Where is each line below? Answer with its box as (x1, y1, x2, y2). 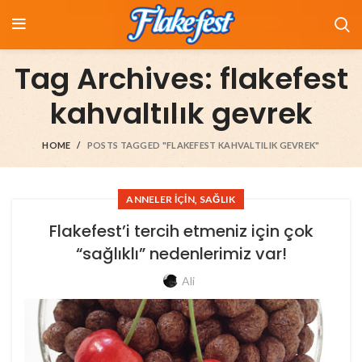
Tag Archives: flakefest (14, 58, 348, 99)
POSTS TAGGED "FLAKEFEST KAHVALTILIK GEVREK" (86, 140, 320, 150)
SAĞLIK (199, 193, 236, 205)
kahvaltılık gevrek (49, 93, 313, 134)
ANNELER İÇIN (126, 193, 195, 205)
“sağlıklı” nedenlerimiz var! (75, 242, 287, 265)
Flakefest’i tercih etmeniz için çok (48, 220, 314, 242)
